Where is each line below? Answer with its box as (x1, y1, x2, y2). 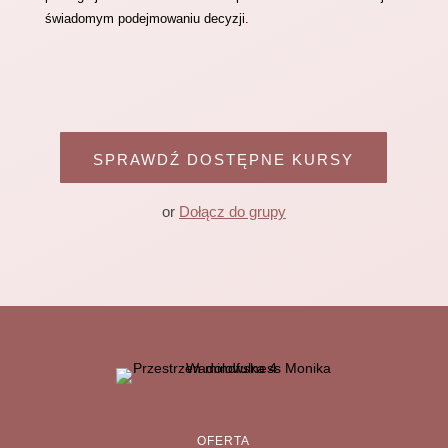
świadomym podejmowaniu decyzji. (44, 11, 257, 26)
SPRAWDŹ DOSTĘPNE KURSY (93, 151, 355, 168)
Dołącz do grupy (178, 203, 286, 220)
